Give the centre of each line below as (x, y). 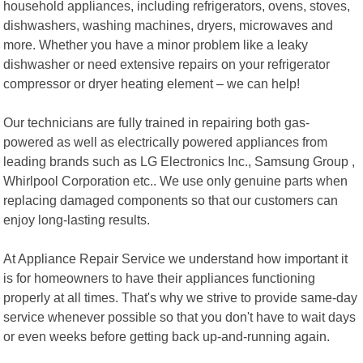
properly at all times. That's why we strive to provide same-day (181, 297)
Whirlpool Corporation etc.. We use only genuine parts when (176, 180)
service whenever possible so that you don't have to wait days (180, 316)
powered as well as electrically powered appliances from (166, 141)
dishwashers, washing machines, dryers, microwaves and (169, 25)
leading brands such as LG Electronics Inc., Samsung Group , (179, 161)
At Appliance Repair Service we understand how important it (176, 258)
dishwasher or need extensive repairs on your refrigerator (167, 64)
